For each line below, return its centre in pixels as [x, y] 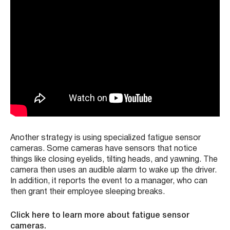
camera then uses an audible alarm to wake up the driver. [113, 170]
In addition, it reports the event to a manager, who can [109, 181]
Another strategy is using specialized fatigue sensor [106, 138]
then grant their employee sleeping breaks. [88, 192]
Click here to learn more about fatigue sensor [100, 215]
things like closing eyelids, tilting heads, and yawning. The [114, 159]
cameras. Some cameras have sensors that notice [104, 149]
